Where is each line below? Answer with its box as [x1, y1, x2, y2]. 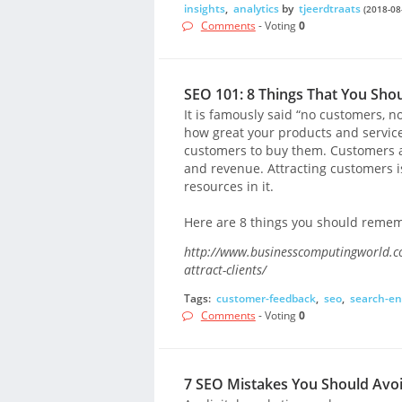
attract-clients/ [183, 261, 267, 279]
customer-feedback [215, 290, 316, 306]
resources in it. [183, 178, 274, 196]
